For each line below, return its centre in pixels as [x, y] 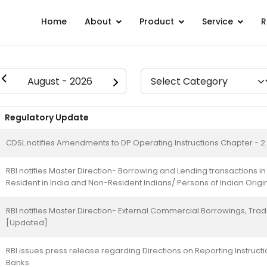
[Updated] [27, 223]
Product [156, 21]
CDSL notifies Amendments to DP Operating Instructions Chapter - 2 [136, 143]
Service [217, 21]
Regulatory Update [47, 117]
